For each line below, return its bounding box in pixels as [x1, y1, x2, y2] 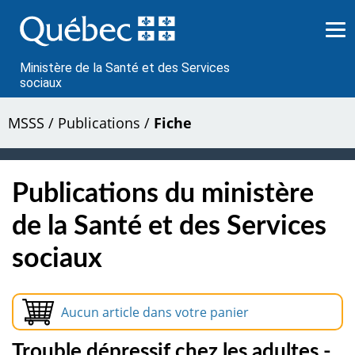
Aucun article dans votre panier [60, 303, 249, 321]
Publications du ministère [12, 180, 314, 208]
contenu [20, 29, 66, 45]
